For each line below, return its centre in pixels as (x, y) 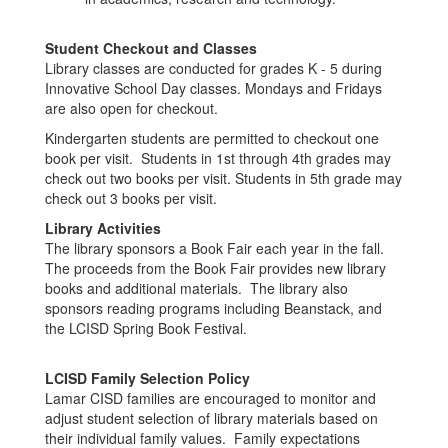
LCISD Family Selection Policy (147, 378)
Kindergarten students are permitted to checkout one (212, 138)
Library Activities (103, 228)
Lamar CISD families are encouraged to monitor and (210, 398)
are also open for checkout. (131, 108)
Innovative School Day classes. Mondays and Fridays (213, 88)
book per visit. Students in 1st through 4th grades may (218, 158)
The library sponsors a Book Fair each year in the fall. (214, 248)
